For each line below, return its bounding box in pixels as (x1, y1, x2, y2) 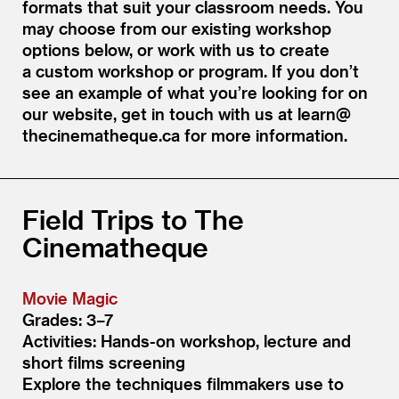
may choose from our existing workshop (22, 18, 331, 37)
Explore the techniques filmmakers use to (22, 373, 344, 393)
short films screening (22, 352, 185, 371)
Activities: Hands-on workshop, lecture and (22, 330, 351, 350)
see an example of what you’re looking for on (22, 82, 368, 102)
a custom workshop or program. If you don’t (22, 61, 359, 80)
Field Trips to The (22, 202, 244, 235)
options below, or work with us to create (22, 39, 330, 59)
